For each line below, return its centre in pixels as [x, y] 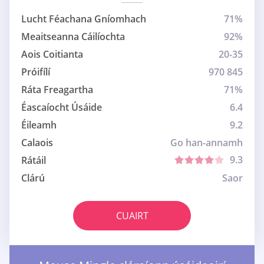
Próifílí [36, 72]
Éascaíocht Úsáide [62, 108]
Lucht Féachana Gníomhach [84, 19]
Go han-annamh [207, 143]
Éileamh [39, 125]
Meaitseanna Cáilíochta [73, 37]
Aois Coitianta [52, 55]
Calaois [37, 143]
